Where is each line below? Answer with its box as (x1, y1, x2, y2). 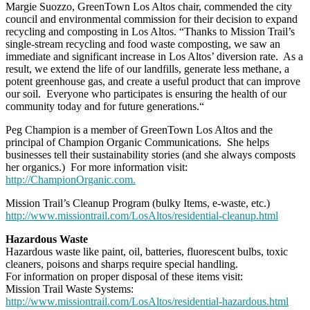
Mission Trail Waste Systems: (6, 283, 134, 295)
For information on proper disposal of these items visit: (6, 271, 243, 283)
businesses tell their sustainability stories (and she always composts (6, 149, 295, 161)
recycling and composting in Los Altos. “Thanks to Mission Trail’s (6, 26, 295, 38)
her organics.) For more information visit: (6, 161, 188, 174)
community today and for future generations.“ (6, 100, 204, 113)
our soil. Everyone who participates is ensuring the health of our (6, 88, 286, 100)
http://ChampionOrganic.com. (6, 174, 136, 186)
